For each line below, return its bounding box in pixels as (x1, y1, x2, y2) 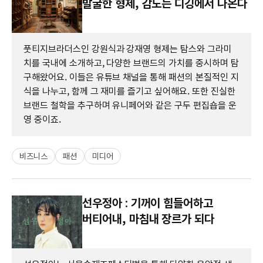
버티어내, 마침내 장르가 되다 (82, 211, 215, 226)
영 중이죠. (23, 113, 61, 125)
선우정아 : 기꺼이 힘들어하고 (82, 195, 214, 210)
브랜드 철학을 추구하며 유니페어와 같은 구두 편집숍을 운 (23, 99, 237, 111)
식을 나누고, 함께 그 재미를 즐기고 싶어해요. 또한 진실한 (23, 85, 235, 97)
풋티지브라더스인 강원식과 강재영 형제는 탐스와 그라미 (23, 43, 232, 55)
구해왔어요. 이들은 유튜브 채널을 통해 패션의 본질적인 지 (23, 71, 239, 83)
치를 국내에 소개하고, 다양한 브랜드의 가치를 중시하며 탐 (23, 57, 239, 69)
